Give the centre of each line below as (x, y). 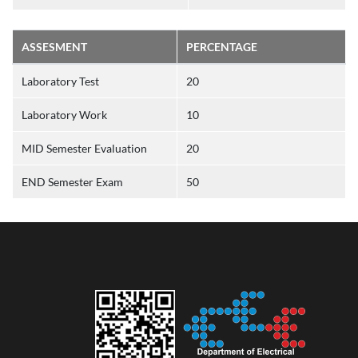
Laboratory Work (64, 115)
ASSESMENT (54, 47)
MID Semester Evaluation (84, 148)
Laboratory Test (60, 81)
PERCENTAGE (221, 47)
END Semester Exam (72, 182)
